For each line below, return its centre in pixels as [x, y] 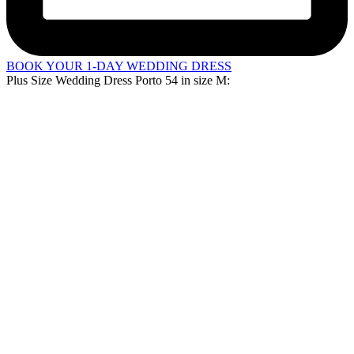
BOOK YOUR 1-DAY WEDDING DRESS [119, 66]
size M [210, 81]
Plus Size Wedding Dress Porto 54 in [100, 81]
